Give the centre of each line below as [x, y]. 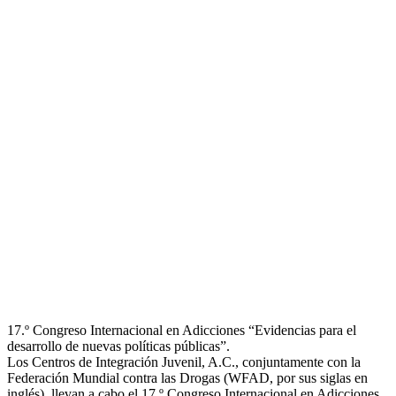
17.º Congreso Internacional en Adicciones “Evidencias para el [182, 330]
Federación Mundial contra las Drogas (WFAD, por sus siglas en [187, 377]
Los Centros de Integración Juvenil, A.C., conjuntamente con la [184, 362]
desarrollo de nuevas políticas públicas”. [118, 346]
